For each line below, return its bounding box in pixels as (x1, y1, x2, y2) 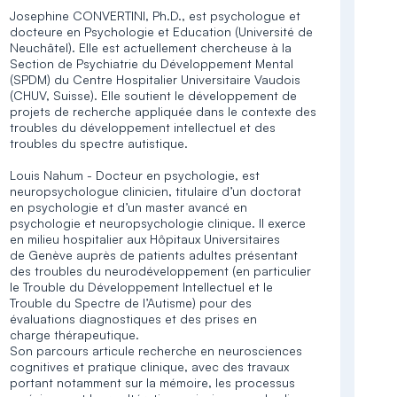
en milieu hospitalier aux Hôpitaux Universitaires (10, 231, 281, 246)
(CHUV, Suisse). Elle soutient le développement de (10, 88, 298, 103)
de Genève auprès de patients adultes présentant (10, 247, 299, 262)
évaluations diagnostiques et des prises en (10, 311, 258, 326)
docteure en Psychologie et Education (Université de (10, 24, 314, 39)
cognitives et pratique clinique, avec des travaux (10, 359, 290, 374)
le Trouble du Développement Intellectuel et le (10, 279, 274, 294)
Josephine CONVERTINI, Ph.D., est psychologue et (10, 8, 301, 23)
